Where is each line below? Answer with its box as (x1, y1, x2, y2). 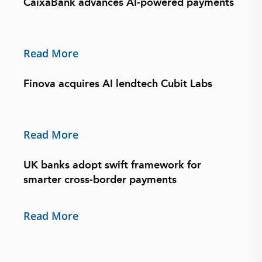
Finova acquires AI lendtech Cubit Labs (23, 77, 212, 90)
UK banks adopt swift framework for (23, 158, 201, 171)
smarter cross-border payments (23, 173, 177, 186)
